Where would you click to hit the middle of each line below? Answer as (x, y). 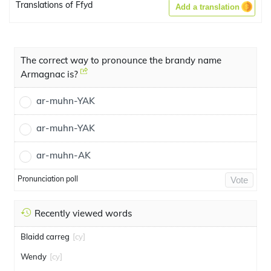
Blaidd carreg (45, 237)
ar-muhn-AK (64, 155)
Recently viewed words (83, 213)
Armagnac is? (51, 74)
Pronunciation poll (48, 179)
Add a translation (207, 7)
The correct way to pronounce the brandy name (121, 60)
